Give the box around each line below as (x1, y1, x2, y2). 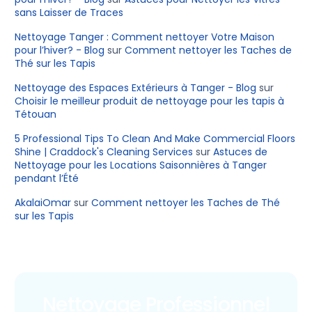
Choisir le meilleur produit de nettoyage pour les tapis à (15, 94, 285, 109)
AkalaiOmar (15, 196, 72, 210)
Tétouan (15, 107, 57, 122)
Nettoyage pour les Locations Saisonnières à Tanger (15, 158, 267, 173)
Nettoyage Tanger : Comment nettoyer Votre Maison (15, 30, 275, 45)
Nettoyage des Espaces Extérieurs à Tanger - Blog (15, 81, 257, 95)
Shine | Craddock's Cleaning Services (15, 145, 194, 159)
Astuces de (213, 145, 268, 159)
